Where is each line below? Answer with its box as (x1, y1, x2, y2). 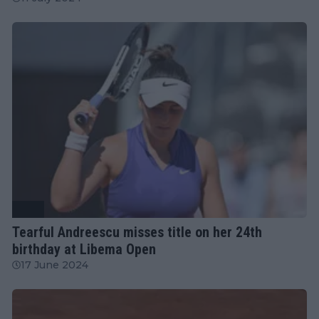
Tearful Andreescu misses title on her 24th (12, 223, 262, 241)
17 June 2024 (21, 258, 88, 271)
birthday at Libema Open (12, 240, 156, 258)
